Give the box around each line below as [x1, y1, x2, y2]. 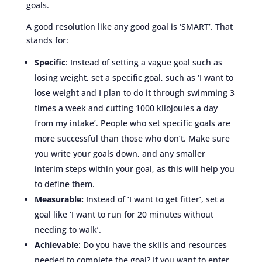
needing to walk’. [34, 223, 101, 235]
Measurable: [34, 193, 86, 205]
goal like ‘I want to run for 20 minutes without [34, 208, 213, 220]
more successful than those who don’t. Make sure [34, 132, 230, 144]
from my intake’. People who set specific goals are [34, 117, 230, 129]
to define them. [34, 178, 95, 189]
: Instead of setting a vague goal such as [65, 56, 222, 68]
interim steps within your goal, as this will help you [34, 163, 235, 174]
